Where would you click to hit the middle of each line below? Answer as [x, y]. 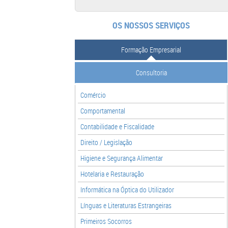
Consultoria [151, 72]
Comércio [93, 95]
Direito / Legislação [106, 142]
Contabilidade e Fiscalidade [117, 126]
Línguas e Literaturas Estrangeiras [126, 205]
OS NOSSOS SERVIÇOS [151, 25]
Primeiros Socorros [106, 221]
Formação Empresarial [151, 49]
